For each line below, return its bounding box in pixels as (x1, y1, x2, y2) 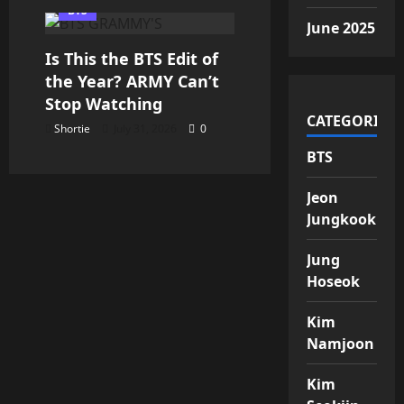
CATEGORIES (306, 110, 395, 131)
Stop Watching (45, 92, 162, 115)
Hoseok (306, 271, 361, 291)
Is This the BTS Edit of (45, 47, 218, 69)
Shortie (54, 120, 90, 136)
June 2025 (306, 17, 376, 38)
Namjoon (306, 333, 375, 353)
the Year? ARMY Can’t (45, 69, 219, 92)
